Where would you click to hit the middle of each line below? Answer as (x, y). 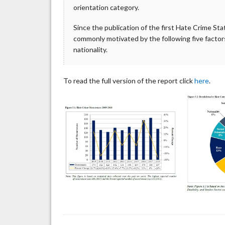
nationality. (91, 49)
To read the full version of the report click (129, 80)
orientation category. (106, 8)
